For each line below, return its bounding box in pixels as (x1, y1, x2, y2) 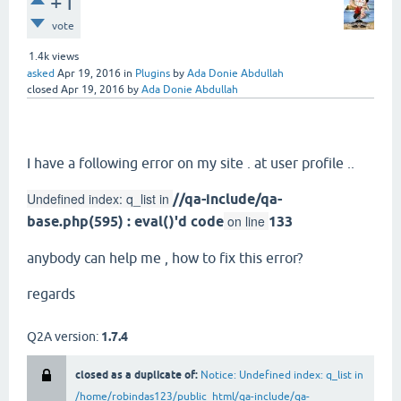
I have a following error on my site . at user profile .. (27, 155, 358, 171)
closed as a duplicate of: (75, 368, 200, 381)
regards (27, 286, 79, 302)
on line (224, 212, 269, 230)
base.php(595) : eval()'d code (27, 213, 224, 230)
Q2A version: (27, 329, 101, 344)
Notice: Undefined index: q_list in (200, 369, 363, 381)
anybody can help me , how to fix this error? (27, 250, 303, 266)
